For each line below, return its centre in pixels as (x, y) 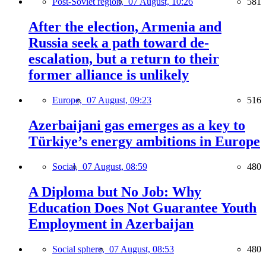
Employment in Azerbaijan (111, 224)
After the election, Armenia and (125, 27)
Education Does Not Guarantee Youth (142, 208)
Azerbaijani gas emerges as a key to (137, 125)
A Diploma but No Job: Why (115, 191)
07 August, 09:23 (119, 100)
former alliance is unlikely (109, 75)
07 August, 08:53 (142, 249)
